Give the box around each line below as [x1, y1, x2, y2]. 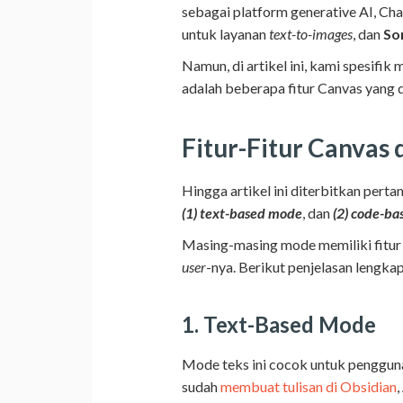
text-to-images [269, 24, 353, 42]
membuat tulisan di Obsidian [220, 377, 397, 395]
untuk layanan [182, 24, 269, 42]
